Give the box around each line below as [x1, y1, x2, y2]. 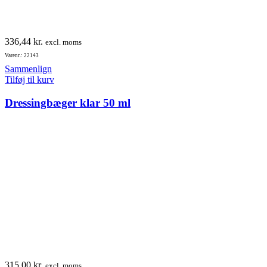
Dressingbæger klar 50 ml [5, 96, 131, 109]
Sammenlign [5, 64, 52, 74]
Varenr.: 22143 [5, 52, 39, 59]
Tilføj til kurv [5, 74, 54, 85]
